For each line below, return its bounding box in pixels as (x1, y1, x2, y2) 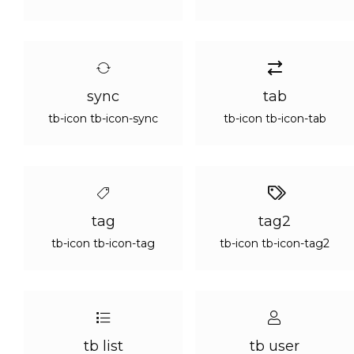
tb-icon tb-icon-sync (48, 111, 158, 126)
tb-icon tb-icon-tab (223, 111, 326, 126)
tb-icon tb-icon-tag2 (220, 236, 330, 250)
